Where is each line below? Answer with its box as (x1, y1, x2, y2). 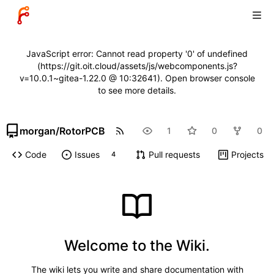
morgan (20, 124, 56, 137)
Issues (74, 149, 100, 160)
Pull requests (148, 149, 200, 160)
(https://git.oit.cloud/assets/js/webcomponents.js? (37, 61, 237, 71)
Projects (231, 149, 264, 160)
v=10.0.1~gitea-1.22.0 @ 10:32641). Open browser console (19, 73, 255, 83)
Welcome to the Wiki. (64, 236, 210, 254)
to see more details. (98, 85, 176, 95)
